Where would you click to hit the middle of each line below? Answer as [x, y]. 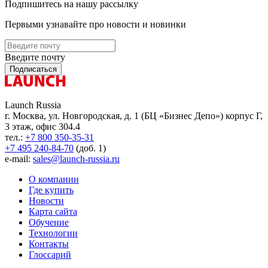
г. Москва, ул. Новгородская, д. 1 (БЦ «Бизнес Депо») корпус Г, [134, 116]
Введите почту [35, 57]
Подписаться [33, 69]
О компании [54, 179]
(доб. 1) [90, 148]
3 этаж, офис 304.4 [42, 127]
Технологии [53, 233]
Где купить [51, 190]
